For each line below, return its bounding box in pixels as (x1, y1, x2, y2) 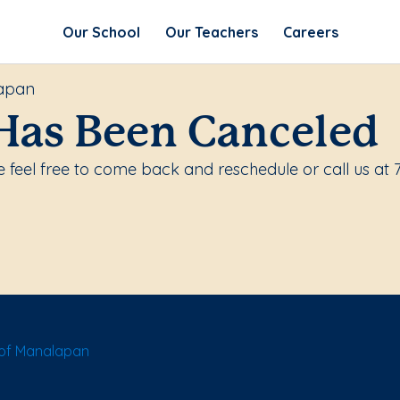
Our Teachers (164, 22, 258, 41)
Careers (282, 22, 338, 41)
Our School (62, 22, 140, 41)
